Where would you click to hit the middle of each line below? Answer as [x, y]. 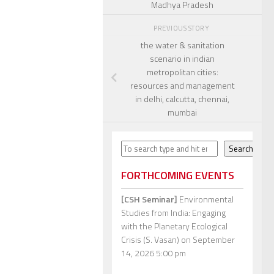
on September [207, 240]
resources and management [182, 85]
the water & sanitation [182, 45]
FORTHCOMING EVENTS [178, 176]
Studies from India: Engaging [173, 213]
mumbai [182, 112]
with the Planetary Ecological [174, 226]
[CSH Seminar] [149, 199]
